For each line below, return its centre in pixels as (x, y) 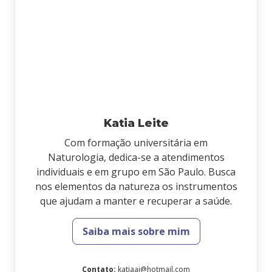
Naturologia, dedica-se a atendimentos (136, 157)
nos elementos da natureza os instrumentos (136, 186)
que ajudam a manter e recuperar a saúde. (136, 201)
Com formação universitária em (136, 143)
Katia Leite (136, 123)
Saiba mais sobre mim (136, 231)
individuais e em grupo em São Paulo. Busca (136, 172)
